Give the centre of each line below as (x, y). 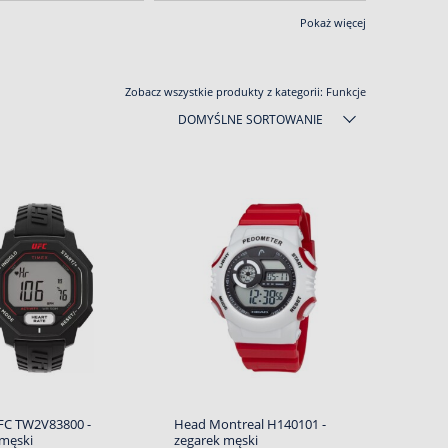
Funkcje (346, 91)
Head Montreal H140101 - (249, 424)
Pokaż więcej (333, 22)
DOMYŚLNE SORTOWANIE (250, 119)
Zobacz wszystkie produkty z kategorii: (225, 91)
